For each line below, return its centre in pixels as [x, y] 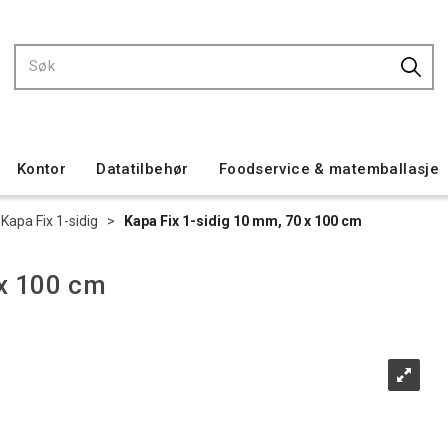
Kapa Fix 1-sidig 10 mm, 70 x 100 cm [243, 221]
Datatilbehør [142, 169]
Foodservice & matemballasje [329, 169]
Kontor [41, 169]
